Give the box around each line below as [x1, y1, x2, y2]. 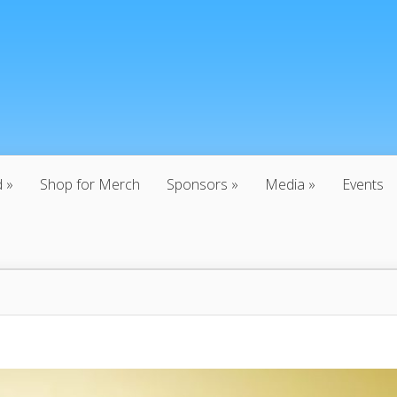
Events [342, 175, 384, 194]
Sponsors [167, 175, 228, 194]
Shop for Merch [40, 175, 140, 194]
